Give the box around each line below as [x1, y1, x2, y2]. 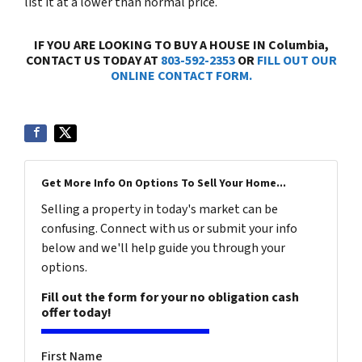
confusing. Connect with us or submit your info [41, 219, 297, 238]
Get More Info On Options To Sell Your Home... [41, 175, 286, 192]
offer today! [41, 303, 112, 322]
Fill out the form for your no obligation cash [41, 288, 299, 306]
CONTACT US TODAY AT [25, 51, 161, 69]
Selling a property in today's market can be [41, 200, 278, 218]
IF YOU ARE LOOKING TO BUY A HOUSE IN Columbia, [33, 36, 329, 54]
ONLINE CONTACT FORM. [110, 66, 252, 85]
